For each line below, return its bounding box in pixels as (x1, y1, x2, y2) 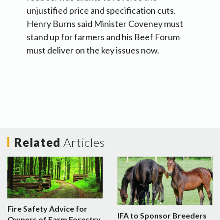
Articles (63, 135, 105, 150)
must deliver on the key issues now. (27, 45, 159, 56)
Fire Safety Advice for (7, 203, 87, 213)
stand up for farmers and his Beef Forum (27, 31, 180, 43)
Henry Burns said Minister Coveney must (27, 18, 183, 29)
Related (14, 135, 63, 150)
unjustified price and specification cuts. (27, 5, 176, 16)
